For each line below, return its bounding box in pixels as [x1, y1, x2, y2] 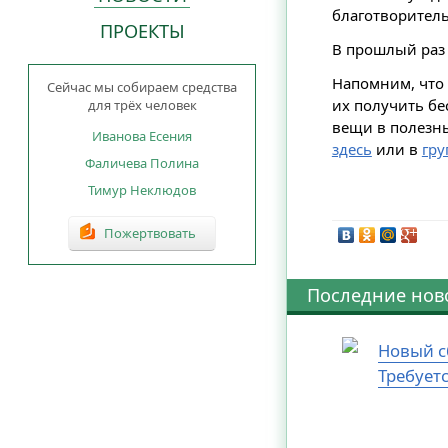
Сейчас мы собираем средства [47, 78, 237, 97]
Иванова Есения [92, 127, 192, 146]
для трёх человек [87, 96, 197, 115]
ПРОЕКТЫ [99, 19, 185, 44]
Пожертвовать [104, 224, 197, 243]
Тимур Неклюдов [88, 180, 196, 199]
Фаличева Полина [85, 154, 199, 173]
